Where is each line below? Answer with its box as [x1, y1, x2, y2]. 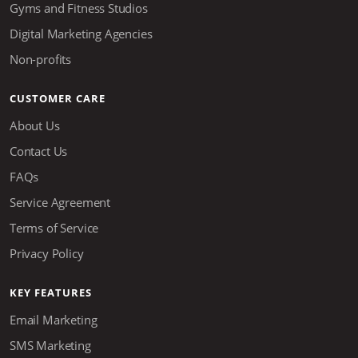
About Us [10, 117, 60, 134]
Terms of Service [10, 220, 99, 237]
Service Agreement [10, 194, 111, 211]
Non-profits [10, 51, 72, 68]
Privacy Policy [10, 245, 84, 262]
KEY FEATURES [10, 285, 92, 300]
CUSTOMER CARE [10, 91, 105, 106]
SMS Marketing [10, 337, 91, 354]
